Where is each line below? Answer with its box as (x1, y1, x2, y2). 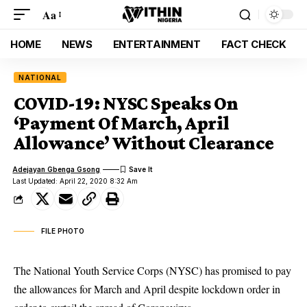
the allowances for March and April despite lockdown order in (14, 282, 280, 296)
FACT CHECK (221, 37, 286, 51)
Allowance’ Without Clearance (14, 132, 274, 153)
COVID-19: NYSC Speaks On (14, 93, 238, 114)
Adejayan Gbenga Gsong (12, 164, 101, 173)
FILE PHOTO (41, 227, 84, 235)
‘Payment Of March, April (14, 112, 230, 134)
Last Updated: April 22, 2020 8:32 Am (12, 177, 138, 185)
